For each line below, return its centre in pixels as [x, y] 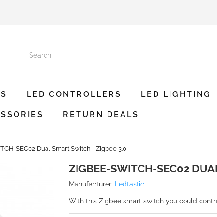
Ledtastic [129, 184]
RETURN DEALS [101, 115]
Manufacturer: [91, 184]
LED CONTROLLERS [74, 94]
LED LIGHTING [176, 94]
